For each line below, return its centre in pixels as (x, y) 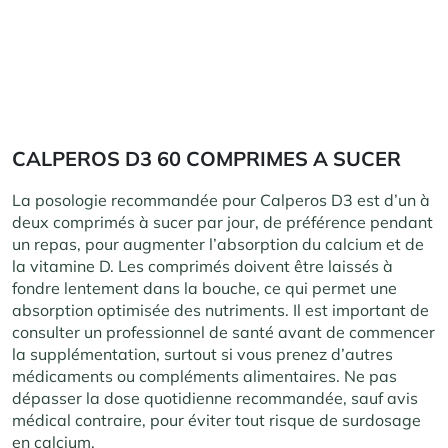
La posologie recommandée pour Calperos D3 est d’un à (221, 200)
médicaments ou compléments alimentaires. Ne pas (204, 376)
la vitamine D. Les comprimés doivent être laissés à (202, 266)
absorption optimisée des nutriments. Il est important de (220, 310)
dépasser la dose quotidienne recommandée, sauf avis (215, 398)
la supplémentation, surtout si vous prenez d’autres (202, 354)
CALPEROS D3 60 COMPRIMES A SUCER (206, 159)
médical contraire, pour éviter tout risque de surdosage (216, 420)
